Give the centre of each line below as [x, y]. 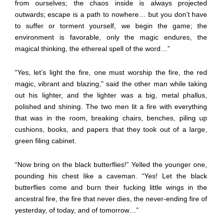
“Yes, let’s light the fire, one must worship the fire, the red [111, 72]
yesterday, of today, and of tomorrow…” [78, 210]
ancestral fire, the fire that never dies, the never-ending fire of [111, 198]
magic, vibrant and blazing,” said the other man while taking [111, 83]
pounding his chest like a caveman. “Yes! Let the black [111, 176]
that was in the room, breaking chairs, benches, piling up [111, 118]
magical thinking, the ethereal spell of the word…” [92, 48]
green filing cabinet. [45, 140]
